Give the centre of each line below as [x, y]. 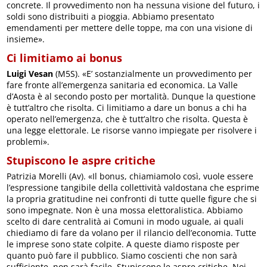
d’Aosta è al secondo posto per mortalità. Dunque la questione [131, 97]
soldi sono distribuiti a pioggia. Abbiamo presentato [111, 17]
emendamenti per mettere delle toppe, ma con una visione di [130, 28]
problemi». [28, 142]
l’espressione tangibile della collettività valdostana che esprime [133, 188]
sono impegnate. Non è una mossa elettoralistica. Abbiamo [125, 210]
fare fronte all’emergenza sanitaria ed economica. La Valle [122, 85]
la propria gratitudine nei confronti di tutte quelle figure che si [132, 199]
